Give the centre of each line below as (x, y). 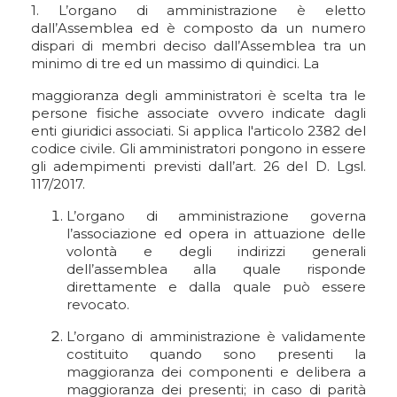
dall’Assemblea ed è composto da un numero (198, 28)
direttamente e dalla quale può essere (216, 287)
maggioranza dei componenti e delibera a (216, 372)
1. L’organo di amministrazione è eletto (198, 10)
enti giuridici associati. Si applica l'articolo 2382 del (198, 131)
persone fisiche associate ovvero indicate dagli (198, 113)
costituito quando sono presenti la (216, 354)
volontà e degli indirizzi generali (216, 251)
